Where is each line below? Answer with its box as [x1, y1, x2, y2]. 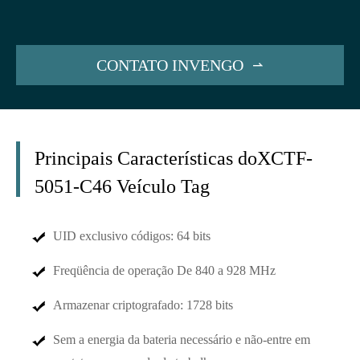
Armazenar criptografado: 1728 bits [53, 298, 233, 313]
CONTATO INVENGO [96, 55, 243, 74]
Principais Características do [35, 148, 257, 170]
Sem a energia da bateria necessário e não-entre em [53, 333, 310, 347]
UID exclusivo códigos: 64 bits [53, 229, 211, 243]
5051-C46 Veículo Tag [35, 176, 210, 198]
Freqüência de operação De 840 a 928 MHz [53, 264, 276, 278]
